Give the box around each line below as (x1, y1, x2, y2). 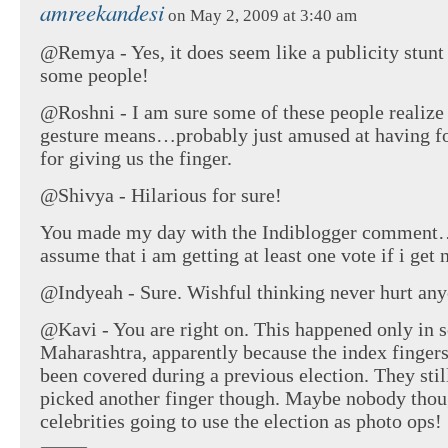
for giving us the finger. (40, 147, 232, 170)
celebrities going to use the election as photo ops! (40, 410, 442, 433)
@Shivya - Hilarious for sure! (40, 184, 282, 207)
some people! (40, 64, 149, 87)
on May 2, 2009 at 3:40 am (164, 6, 357, 26)
